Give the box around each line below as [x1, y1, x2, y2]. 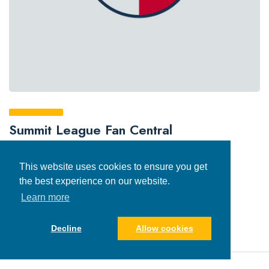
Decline [50, 223, 82, 234]
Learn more [21, 192, 70, 203]
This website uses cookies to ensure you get [19, 162, 207, 172]
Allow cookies [135, 223, 193, 234]
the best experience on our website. [19, 176, 170, 187]
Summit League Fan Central [9, 119, 172, 139]
